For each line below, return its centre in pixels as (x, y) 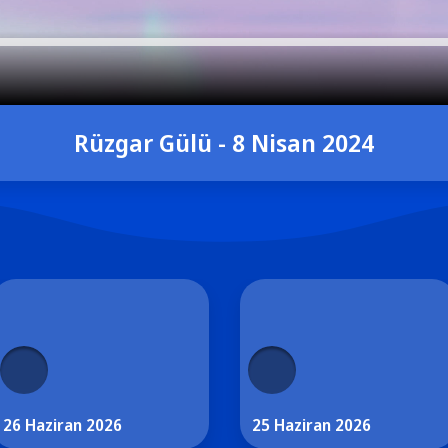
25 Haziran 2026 (311, 425)
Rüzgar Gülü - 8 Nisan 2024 (224, 143)
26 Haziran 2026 (63, 425)
